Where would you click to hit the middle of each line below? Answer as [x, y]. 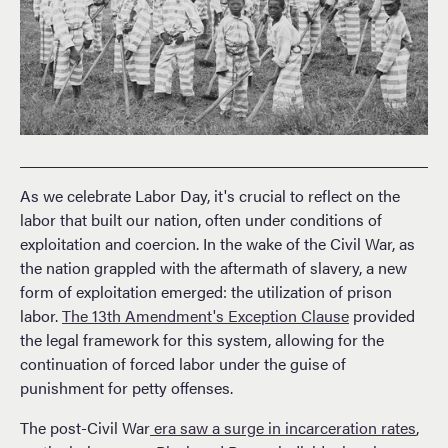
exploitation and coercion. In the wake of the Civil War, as [217, 243]
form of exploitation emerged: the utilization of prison [206, 291]
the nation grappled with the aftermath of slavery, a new [213, 267]
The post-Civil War [85, 427]
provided [382, 315]
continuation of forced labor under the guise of [183, 363]
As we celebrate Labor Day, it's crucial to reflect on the [210, 195]
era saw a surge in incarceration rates [283, 427]
